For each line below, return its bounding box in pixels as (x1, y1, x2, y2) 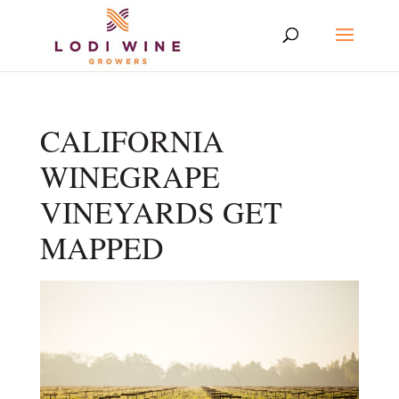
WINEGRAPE (39, 156, 220, 197)
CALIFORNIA (39, 120, 224, 161)
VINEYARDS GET (39, 191, 282, 232)
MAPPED (39, 227, 164, 268)
